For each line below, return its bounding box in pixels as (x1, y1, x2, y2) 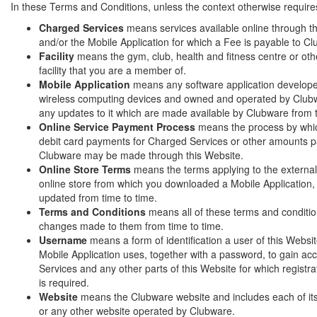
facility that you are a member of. (39, 63, 186, 77)
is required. (39, 275, 89, 289)
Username (39, 233, 87, 247)
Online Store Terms (39, 162, 131, 176)
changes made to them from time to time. (39, 219, 224, 233)
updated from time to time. (39, 190, 157, 204)
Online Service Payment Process (39, 120, 195, 134)
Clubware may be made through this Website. (39, 148, 243, 162)
